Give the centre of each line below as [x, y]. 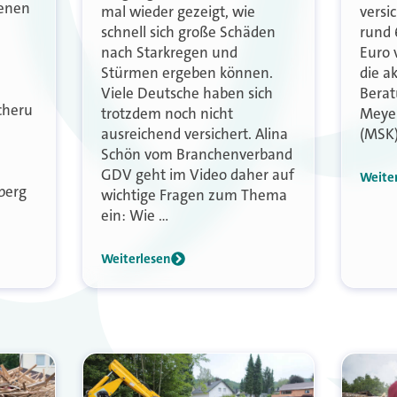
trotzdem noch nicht [167, 113]
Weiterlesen [136, 258]
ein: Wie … [135, 215]
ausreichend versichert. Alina [195, 133]
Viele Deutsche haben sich [187, 93]
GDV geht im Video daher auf [198, 174]
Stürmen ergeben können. [187, 72]
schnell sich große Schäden [189, 31]
